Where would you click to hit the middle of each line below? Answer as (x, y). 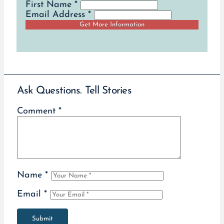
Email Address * (58, 14)
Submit (42, 218)
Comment (37, 111)
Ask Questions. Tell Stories (74, 90)
